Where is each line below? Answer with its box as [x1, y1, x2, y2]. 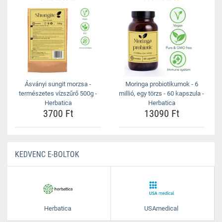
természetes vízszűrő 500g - [19, 90, 97, 97]
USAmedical [144, 205, 178, 212]
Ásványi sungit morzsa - [25, 80, 91, 88]
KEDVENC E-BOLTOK [15, 150, 79, 159]
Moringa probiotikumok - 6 [125, 80, 198, 88]
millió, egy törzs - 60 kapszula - [119, 90, 204, 97]
